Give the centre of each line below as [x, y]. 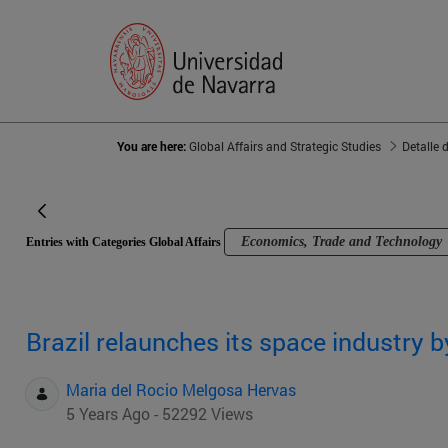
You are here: [153, 146]
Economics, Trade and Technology [341, 242]
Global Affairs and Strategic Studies [285, 146]
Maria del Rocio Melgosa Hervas [181, 390]
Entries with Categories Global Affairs [125, 242]
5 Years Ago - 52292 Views [159, 414]
